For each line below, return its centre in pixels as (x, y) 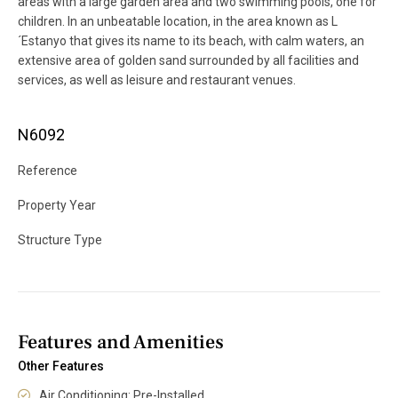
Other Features (61, 366)
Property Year (57, 205)
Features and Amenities (121, 342)
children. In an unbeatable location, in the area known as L (178, 21)
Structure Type (60, 239)
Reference (48, 170)
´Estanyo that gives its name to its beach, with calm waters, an (191, 40)
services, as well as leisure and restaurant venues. (157, 80)
